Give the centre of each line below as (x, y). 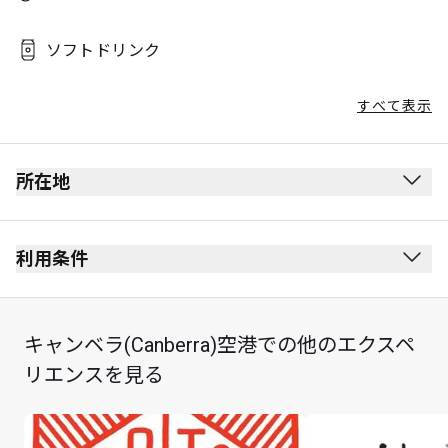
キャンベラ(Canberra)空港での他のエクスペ (219, 344)
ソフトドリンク (103, 50)
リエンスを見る (94, 374)
